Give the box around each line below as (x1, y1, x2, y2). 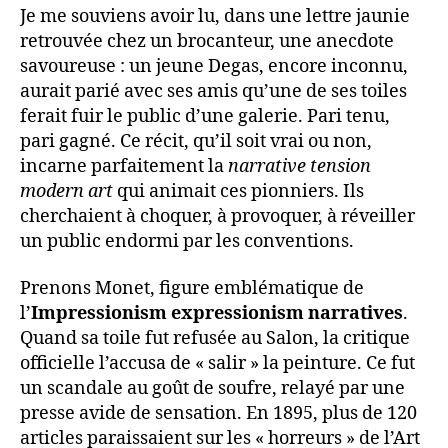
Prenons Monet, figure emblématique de (20, 277, 364, 301)
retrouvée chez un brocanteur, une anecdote (20, 29, 394, 53)
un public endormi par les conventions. (20, 229, 354, 253)
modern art (20, 179, 113, 203)
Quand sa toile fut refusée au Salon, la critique (20, 327, 410, 351)
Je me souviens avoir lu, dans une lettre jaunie (20, 4, 410, 28)
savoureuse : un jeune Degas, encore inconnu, (20, 54, 408, 78)
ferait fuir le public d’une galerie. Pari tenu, (20, 104, 390, 128)
